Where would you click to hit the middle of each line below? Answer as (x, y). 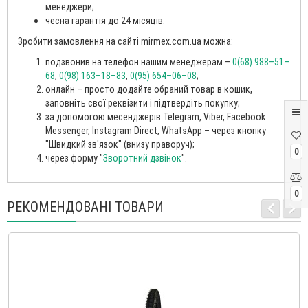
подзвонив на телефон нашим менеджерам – (139, 62)
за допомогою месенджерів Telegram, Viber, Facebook (155, 117)
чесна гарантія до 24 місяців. (105, 20)
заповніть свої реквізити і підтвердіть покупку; (143, 103)
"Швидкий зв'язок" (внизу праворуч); (120, 144)
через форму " (74, 158)
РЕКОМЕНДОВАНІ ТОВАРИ (85, 206)
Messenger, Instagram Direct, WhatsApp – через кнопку (156, 130)
